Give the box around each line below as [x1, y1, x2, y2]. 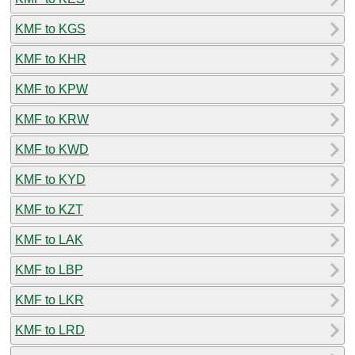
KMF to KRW [15, 112, 89, 126]
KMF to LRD [15, 323, 85, 337]
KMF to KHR [15, 52, 86, 66]
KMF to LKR [15, 292, 84, 307]
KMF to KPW [15, 82, 88, 96]
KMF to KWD [15, 142, 89, 156]
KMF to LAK [15, 232, 83, 246]
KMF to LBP [15, 262, 83, 277]
